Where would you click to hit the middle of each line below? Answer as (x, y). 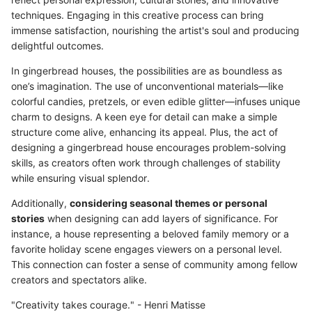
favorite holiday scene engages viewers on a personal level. (147, 249)
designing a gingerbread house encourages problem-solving (149, 148)
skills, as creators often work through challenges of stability (146, 163)
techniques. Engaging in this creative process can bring (138, 15)
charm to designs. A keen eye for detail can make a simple (144, 117)
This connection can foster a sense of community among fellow (154, 265)
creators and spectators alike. (79, 280)
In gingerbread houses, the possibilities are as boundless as (147, 71)
